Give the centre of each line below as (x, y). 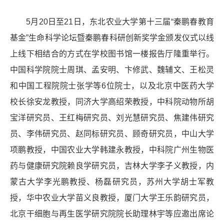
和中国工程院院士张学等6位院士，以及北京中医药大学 (112, 85)
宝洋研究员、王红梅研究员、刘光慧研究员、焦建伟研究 (112, 117)
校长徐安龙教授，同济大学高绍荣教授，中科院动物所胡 (112, 101)
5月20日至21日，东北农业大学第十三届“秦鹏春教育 (120, 21)
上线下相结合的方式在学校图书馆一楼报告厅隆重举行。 (112, 53)
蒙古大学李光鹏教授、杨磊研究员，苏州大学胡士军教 (112, 181)
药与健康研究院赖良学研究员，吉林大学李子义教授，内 (112, 165)
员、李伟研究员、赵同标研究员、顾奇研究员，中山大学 (112, 133)
